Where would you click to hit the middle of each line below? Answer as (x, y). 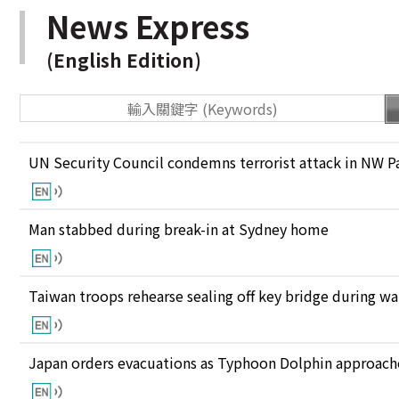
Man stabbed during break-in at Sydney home (179, 229)
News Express (148, 26)
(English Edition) (124, 60)
